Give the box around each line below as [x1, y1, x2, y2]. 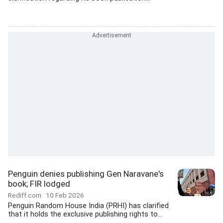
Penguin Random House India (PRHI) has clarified [8, 202, 169, 210]
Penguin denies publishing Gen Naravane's [8, 169, 164, 179]
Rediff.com [8, 191, 46, 199]
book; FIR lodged [8, 179, 70, 189]
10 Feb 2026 [46, 191, 84, 199]
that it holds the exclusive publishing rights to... [8, 210, 162, 219]
